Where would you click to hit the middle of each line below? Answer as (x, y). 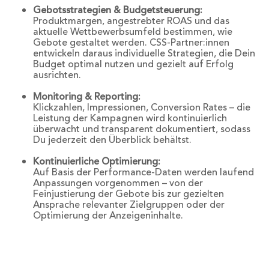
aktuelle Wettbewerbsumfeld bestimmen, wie (133, 32)
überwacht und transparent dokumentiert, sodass (142, 129)
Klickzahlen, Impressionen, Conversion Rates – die (142, 107)
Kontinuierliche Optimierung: (97, 161)
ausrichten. (57, 75)
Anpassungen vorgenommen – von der (118, 183)
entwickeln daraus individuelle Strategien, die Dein (144, 53)
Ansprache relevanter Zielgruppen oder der (129, 204)
